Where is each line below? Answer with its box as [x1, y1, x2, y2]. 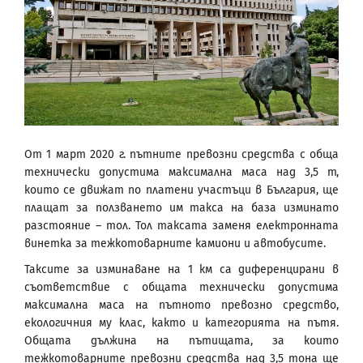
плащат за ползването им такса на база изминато [24, 201, 339, 216]
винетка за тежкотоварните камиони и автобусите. [24, 237, 326, 251]
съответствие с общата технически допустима [24, 280, 339, 295]
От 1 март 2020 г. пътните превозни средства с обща [24, 147, 339, 162]
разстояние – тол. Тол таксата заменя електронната [24, 219, 339, 233]
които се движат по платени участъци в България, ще [24, 183, 339, 198]
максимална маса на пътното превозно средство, [24, 298, 339, 313]
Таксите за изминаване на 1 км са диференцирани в [24, 263, 339, 277]
